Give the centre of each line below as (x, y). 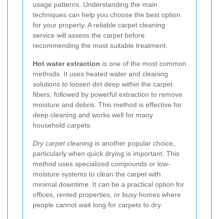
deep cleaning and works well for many (93, 115)
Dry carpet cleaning (63, 143)
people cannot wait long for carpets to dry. (98, 205)
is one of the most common (143, 63)
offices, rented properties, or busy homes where (107, 194)
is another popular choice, (134, 143)
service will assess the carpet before (89, 35)
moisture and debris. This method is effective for (107, 104)
